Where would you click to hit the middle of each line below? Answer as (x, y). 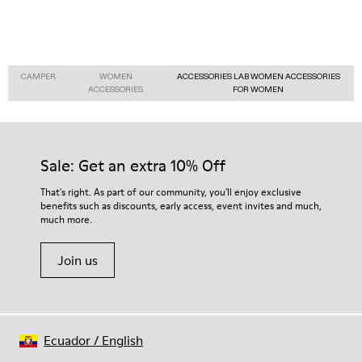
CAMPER (38, 76)
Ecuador (67, 340)
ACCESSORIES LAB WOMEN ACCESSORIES (258, 76)
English (122, 340)
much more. (66, 219)
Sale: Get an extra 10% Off (133, 165)
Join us (78, 260)
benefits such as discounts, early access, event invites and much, (181, 205)
